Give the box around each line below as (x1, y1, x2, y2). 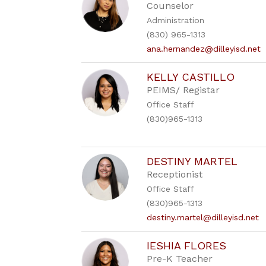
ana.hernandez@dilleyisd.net (147, 44, 261, 53)
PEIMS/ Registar (147, 84, 220, 96)
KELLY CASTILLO (147, 71, 235, 83)
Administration (147, 15, 205, 25)
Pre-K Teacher (147, 253, 213, 264)
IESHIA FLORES (147, 239, 227, 252)
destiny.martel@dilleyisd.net (147, 213, 259, 222)
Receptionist (147, 169, 203, 180)
